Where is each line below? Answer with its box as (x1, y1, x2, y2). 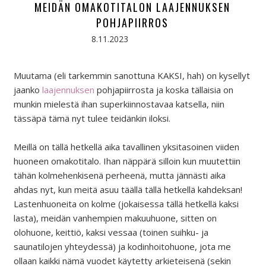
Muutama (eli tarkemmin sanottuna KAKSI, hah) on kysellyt (13, 69, 250, 81)
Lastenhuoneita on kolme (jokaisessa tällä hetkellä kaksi (13, 197, 239, 210)
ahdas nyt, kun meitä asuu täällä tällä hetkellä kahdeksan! (13, 183, 242, 195)
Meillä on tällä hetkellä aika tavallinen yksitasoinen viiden (13, 140, 239, 153)
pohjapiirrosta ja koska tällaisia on (94, 83, 233, 96)
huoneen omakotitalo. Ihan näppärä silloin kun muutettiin (13, 154, 240, 167)
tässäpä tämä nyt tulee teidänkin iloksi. (13, 112, 170, 124)
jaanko (13, 83, 42, 96)
